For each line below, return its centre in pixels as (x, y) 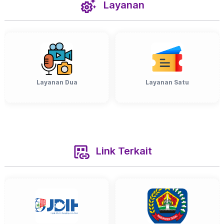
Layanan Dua (57, 82)
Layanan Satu (167, 82)
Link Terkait (123, 151)
